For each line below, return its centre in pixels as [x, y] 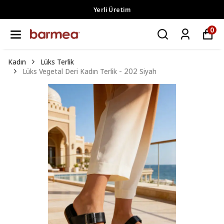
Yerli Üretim [112, 9]
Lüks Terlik [57, 61]
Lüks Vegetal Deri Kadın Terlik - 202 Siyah [89, 71]
